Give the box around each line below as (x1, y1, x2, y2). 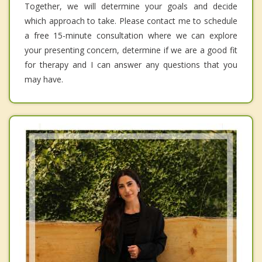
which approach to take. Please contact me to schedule (25, 15, 237, 27)
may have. (25, 74, 63, 85)
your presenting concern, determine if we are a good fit (25, 44, 237, 56)
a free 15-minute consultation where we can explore (25, 30, 237, 42)
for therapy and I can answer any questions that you (25, 59, 237, 71)
